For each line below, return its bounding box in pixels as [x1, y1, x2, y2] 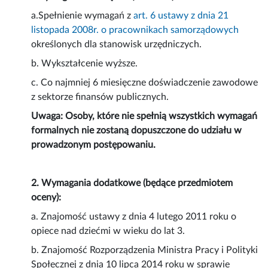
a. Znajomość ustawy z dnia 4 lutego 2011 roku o [31, 212, 237, 222]
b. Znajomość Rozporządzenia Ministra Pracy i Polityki [31, 245, 258, 255]
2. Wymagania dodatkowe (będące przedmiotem [31, 178, 233, 188]
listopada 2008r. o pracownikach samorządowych [31, 25, 239, 35]
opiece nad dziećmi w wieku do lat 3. [31, 226, 185, 236]
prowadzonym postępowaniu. [31, 140, 156, 150]
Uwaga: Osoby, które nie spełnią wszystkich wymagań [31, 111, 258, 121]
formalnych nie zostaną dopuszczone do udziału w [31, 126, 242, 136]
